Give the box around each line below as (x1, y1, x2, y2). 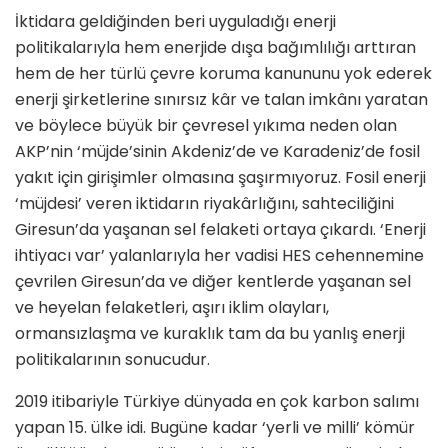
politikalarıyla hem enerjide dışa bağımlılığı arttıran (15, 35, 416, 59)
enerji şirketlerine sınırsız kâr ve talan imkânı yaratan (15, 87, 428, 111)
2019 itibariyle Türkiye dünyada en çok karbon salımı (15, 389, 419, 413)
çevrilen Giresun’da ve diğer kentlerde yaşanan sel (15, 269, 411, 293)
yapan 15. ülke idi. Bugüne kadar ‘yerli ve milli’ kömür (15, 415, 415, 439)
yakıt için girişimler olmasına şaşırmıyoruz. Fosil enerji (15, 165, 426, 189)
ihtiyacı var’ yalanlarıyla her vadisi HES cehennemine (15, 243, 424, 267)
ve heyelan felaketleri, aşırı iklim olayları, (15, 295, 329, 319)
